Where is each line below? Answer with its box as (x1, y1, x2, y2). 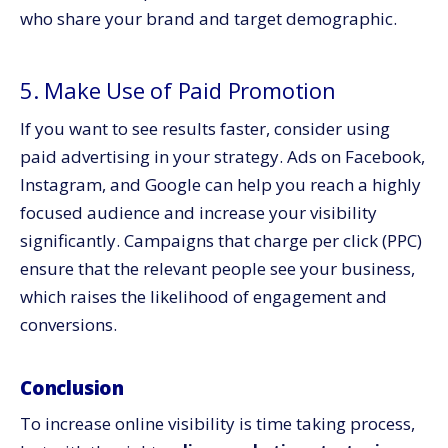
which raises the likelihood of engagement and (20, 285, 387, 308)
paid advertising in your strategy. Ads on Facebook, (20, 145, 425, 168)
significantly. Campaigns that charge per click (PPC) (20, 229, 422, 252)
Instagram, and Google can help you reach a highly (20, 173, 421, 196)
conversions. (20, 313, 117, 336)
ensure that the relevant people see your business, (20, 257, 415, 280)
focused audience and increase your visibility (20, 201, 377, 224)
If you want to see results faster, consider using (20, 117, 390, 140)
